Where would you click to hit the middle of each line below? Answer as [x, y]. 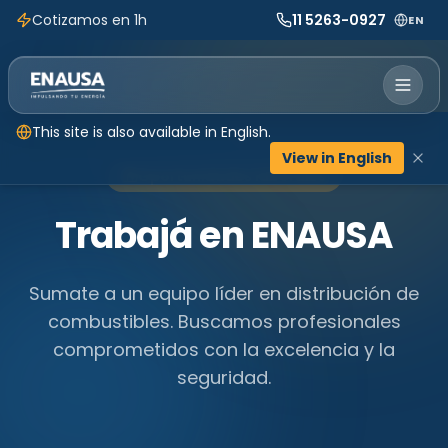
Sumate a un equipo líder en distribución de [224, 293]
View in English [337, 158]
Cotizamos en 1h [89, 20]
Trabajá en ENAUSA [224, 235]
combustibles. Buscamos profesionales [224, 321]
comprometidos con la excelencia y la [224, 349]
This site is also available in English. [151, 132]
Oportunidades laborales [232, 176]
